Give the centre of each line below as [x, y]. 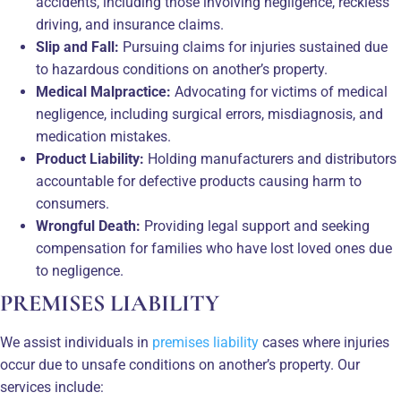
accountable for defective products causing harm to [199, 181]
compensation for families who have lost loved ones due [214, 248]
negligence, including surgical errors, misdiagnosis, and [209, 114]
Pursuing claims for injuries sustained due [253, 47]
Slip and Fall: [77, 47]
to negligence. [80, 270]
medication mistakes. [103, 136]
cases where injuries [324, 342]
